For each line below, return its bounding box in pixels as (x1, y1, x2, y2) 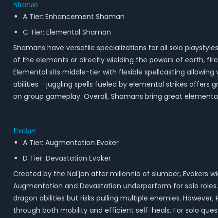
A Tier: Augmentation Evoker (22, 138, 119, 147)
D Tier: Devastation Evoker (22, 153, 111, 163)
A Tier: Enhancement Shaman (22, 12, 125, 21)
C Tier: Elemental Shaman (22, 27, 111, 37)
